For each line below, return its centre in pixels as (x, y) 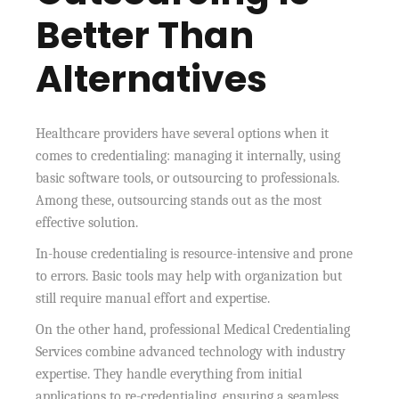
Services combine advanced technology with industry (191, 352)
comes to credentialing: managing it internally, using (188, 156)
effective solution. (87, 223)
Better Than (145, 36)
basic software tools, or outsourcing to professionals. (188, 179)
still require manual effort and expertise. (153, 299)
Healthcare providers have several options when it (183, 134)
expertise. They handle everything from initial (169, 375)
